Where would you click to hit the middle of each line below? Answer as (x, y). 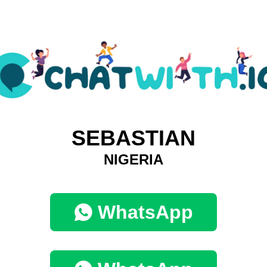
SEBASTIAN (133, 138)
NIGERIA (133, 160)
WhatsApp (145, 212)
